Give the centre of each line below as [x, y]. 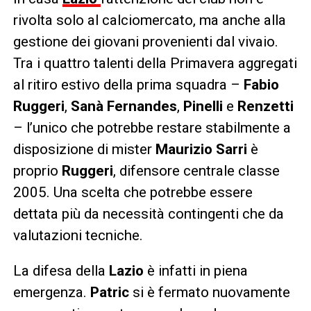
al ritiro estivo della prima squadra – [128, 84]
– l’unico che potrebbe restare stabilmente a [152, 127]
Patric [109, 292]
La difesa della [61, 270]
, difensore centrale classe [196, 170]
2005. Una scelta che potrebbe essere [133, 192]
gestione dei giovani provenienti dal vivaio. [145, 41]
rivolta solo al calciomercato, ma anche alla [149, 20]
